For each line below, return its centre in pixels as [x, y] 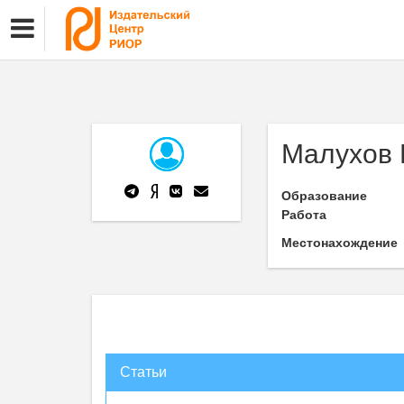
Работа [304, 215]
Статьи [143, 372]
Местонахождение [340, 243]
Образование [324, 196]
